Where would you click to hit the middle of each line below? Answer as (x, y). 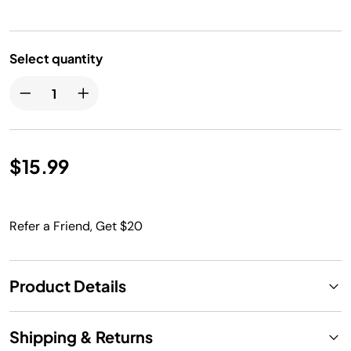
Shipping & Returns (81, 337)
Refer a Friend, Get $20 (76, 226)
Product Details (68, 286)
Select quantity (56, 58)
